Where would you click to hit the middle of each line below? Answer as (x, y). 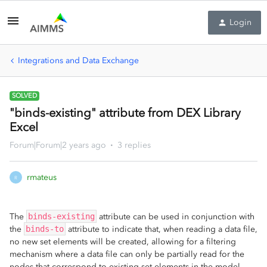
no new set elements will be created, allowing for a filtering (123, 242)
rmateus (42, 177)
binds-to (45, 229)
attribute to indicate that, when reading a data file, (162, 229)
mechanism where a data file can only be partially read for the (127, 254)
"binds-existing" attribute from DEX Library (125, 113)
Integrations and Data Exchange (78, 60)
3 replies (134, 145)
